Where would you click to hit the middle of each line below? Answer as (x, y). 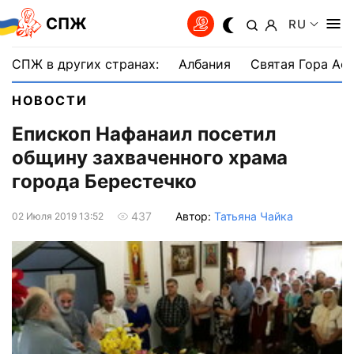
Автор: (195, 216)
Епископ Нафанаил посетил (144, 134)
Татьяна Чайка (254, 216)
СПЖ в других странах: (85, 64)
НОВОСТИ (50, 100)
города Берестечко (104, 182)
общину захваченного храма (150, 158)
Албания (205, 64)
